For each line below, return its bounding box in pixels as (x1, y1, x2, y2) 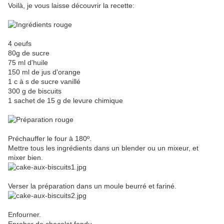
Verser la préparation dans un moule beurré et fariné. (8, 182, 176, 190)
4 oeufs (8, 39, 31, 48)
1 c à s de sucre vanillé (8, 77, 80, 86)
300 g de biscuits (8, 87, 61, 95)
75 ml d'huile (8, 58, 48, 67)
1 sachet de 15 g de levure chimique (8, 96, 123, 105)
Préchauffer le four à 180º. (8, 134, 91, 143)
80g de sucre (8, 49, 49, 57)
